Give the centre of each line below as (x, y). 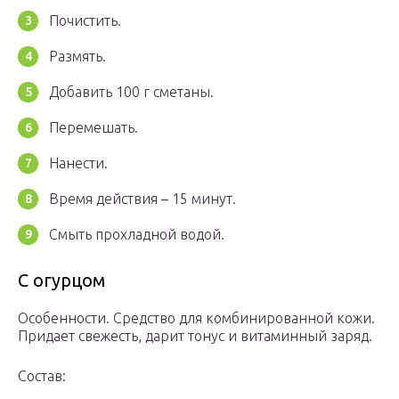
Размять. (77, 57)
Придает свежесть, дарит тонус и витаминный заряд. (195, 336)
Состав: (42, 376)
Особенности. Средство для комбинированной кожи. (196, 318)
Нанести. (78, 163)
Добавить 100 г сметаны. (131, 92)
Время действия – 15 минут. (142, 199)
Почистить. (85, 21)
